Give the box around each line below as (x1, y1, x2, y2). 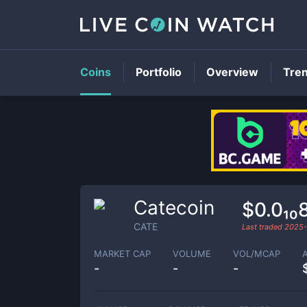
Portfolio (136, 65, 182, 79)
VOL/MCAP (233, 247, 280, 259)
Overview (206, 65, 258, 79)
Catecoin (134, 196, 214, 219)
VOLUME (173, 247, 211, 259)
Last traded (242, 221, 284, 232)
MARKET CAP (94, 247, 151, 259)
